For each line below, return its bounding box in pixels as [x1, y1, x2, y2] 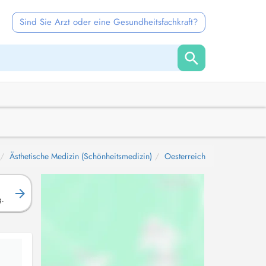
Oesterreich [164, 150, 205, 162]
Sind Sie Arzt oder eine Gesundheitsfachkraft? [20, 15, 198, 28]
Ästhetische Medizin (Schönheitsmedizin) [9, 150, 152, 162]
